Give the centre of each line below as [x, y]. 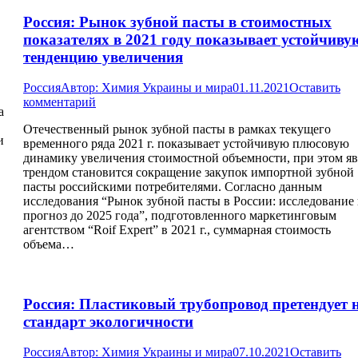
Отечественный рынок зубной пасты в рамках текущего [177, 129]
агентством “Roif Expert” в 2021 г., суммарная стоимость [177, 230]
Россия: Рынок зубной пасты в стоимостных [177, 22]
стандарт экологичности [108, 321]
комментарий [60, 102]
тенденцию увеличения [103, 57]
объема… [49, 245]
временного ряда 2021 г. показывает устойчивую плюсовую [186, 144]
